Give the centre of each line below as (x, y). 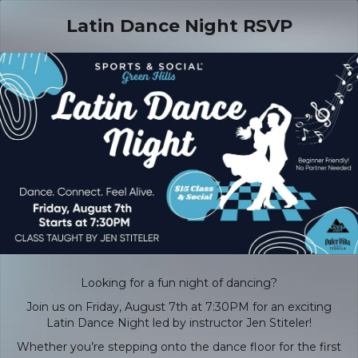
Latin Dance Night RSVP (179, 26)
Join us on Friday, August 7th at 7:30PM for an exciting (179, 307)
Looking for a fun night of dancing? (179, 283)
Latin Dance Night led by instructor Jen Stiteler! (179, 323)
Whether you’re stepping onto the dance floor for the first (179, 347)
